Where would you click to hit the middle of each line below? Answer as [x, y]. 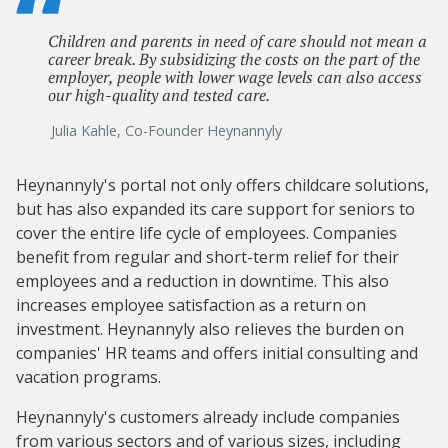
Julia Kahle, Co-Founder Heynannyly [166, 131]
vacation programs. [88, 377]
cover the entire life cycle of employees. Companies [206, 233]
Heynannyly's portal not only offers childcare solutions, [222, 185]
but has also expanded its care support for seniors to [215, 209]
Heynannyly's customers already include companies [208, 417]
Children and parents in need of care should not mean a [237, 41]
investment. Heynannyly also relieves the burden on [210, 329]
